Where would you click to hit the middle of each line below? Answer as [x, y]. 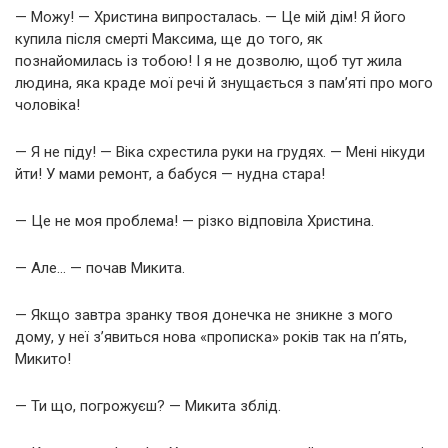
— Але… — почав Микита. [100, 267]
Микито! [43, 358]
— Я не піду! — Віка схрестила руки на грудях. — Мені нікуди [220, 151]
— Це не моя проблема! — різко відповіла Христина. [194, 220]
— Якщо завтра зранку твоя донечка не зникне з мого [204, 314]
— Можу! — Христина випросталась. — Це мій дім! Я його [210, 16]
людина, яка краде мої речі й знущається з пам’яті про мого [224, 82]
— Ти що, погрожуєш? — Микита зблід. [148, 405]
